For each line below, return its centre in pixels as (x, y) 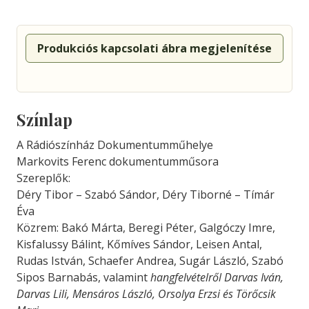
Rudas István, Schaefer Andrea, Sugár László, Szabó (150, 261)
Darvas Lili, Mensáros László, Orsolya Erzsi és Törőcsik (146, 294)
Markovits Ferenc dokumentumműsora (118, 161)
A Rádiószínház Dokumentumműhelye (115, 145)
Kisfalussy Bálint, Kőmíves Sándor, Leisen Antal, (139, 244)
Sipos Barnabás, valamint (82, 277)
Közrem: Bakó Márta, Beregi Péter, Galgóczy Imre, (146, 228)
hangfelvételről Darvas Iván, (216, 277)
